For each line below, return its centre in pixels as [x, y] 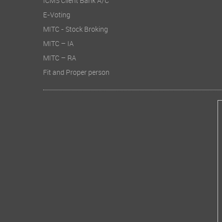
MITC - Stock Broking [76, 31]
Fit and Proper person [76, 74]
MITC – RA [60, 59]
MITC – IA [58, 45]
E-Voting [57, 16]
